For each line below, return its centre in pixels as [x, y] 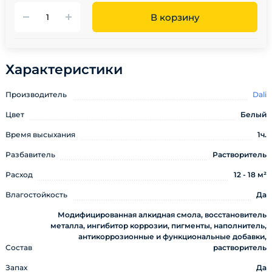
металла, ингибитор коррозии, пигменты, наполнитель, [158, 226]
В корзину [175, 17]
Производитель [36, 94]
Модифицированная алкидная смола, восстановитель [162, 215]
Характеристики [64, 70]
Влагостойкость [36, 195]
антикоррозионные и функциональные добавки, [172, 236]
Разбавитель [30, 155]
